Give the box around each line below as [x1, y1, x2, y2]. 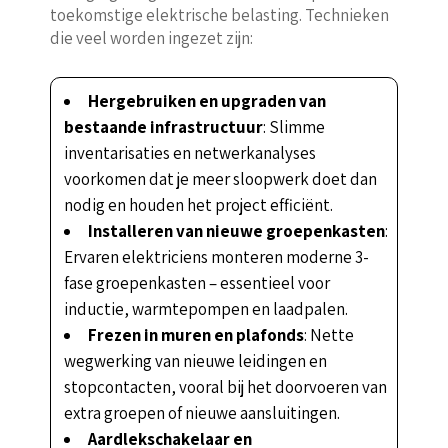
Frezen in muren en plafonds [87, 323, 304, 346]
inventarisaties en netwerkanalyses [63, 141, 316, 164]
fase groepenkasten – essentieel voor [63, 271, 330, 294]
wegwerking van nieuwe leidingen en [63, 349, 327, 372]
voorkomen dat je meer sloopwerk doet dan [63, 167, 377, 190]
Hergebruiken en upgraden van [87, 89, 326, 112]
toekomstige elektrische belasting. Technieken [49, 3, 389, 26]
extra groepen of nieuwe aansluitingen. [63, 401, 340, 424]
